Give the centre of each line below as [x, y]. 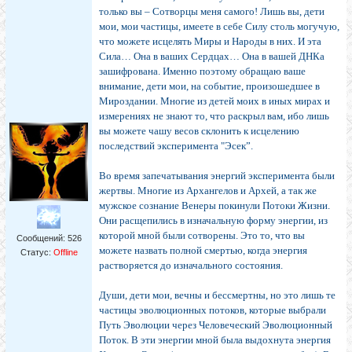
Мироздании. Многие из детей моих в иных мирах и [214, 101]
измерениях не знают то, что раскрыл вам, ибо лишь [214, 116]
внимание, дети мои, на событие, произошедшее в [209, 86]
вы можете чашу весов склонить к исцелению [199, 131]
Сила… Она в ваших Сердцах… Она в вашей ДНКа [212, 57]
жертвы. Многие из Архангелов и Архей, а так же [208, 191]
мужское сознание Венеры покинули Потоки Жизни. [214, 206]
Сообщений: [42, 238]
